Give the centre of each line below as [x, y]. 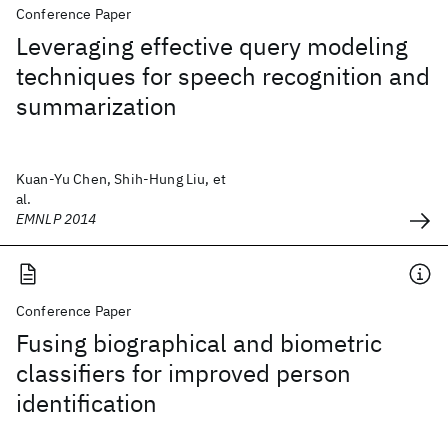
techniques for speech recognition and [223, 76]
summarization [96, 106]
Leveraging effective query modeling [212, 46]
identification [86, 403]
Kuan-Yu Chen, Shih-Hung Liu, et [121, 179]
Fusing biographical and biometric [199, 343]
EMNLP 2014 [56, 219]
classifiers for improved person [183, 373]
